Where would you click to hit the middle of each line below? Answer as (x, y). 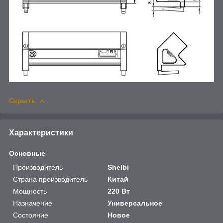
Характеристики (41, 133)
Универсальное (135, 203)
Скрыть (22, 101)
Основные (27, 154)
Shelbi (118, 167)
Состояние (31, 215)
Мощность (30, 191)
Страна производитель (50, 179)
